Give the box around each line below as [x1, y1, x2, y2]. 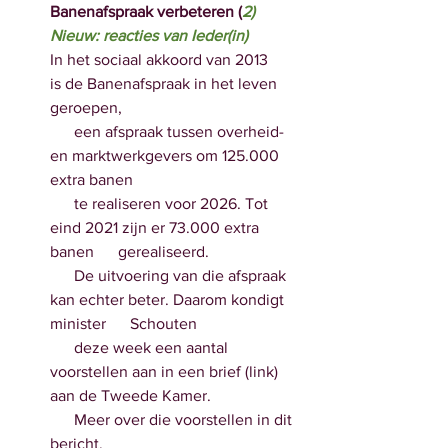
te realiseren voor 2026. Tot [50, 195, 74, 212]
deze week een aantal [50, 339, 74, 356]
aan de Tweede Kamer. [50, 387, 215, 404]
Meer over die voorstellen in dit [50, 411, 74, 428]
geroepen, [50, 99, 126, 116]
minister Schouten [50, 315, 197, 332]
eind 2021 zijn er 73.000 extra [50, 219, 263, 236]
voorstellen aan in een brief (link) [50, 363, 282, 380]
